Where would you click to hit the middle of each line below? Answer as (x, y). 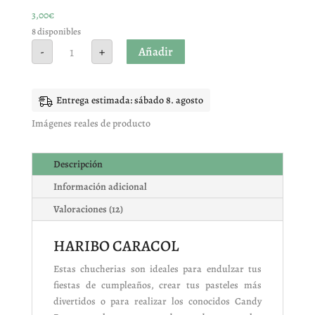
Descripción (78, 165)
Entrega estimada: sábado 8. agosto (129, 101)
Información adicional (100, 187)
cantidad (74, 63)
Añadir (155, 51)
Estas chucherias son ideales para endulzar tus (157, 269)
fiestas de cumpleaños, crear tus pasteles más (157, 285)
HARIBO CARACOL (116, 246)
